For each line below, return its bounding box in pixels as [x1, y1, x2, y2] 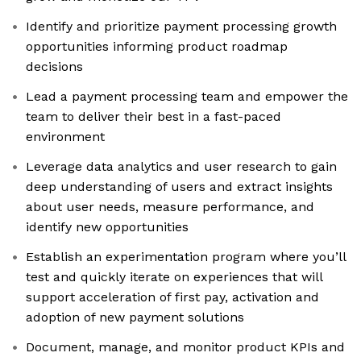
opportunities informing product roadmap [26, 39, 288, 55]
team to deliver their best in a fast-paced [26, 109, 281, 125]
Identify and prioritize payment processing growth [26, 19, 337, 35]
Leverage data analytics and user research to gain [26, 159, 337, 175]
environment [26, 129, 105, 145]
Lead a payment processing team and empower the [26, 89, 348, 105]
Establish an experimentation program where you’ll [26, 249, 346, 265]
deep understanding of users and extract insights [26, 179, 333, 195]
